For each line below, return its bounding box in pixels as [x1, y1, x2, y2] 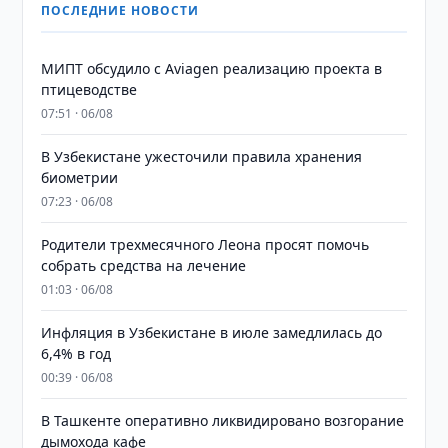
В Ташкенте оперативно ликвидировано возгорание [41, 411, 405, 430]
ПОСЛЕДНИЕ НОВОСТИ [41, 2, 199, 19]
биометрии [41, 168, 119, 187]
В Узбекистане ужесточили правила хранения [41, 147, 363, 166]
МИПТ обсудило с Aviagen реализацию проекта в [41, 59, 383, 78]
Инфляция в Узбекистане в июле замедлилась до [41, 323, 383, 342]
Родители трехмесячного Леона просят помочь [41, 235, 370, 254]
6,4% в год [41, 344, 112, 363]
